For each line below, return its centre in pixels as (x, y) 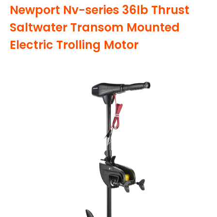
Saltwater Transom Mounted (95, 28)
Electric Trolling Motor (74, 45)
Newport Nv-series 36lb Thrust (100, 10)
